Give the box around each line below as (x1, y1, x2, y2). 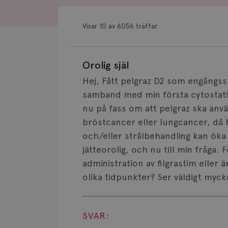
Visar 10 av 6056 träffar (82, 22, 157, 30)
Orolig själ (82, 59, 129, 71)
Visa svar (99, 189, 135, 200)
